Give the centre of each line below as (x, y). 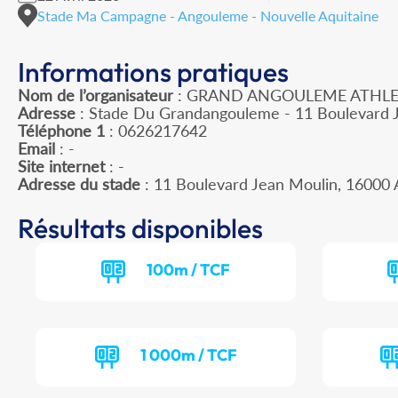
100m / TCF (189, 270)
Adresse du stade (79, 184)
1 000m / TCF (188, 355)
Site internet (61, 167)
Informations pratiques (153, 72)
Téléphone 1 (61, 131)
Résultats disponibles (140, 229)
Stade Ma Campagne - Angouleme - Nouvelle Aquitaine (208, 15)
